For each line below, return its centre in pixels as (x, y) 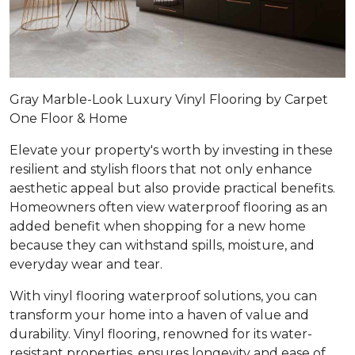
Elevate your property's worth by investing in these (171, 150)
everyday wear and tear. (86, 264)
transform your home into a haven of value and (159, 315)
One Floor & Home (69, 118)
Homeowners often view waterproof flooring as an (168, 207)
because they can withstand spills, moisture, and (162, 245)
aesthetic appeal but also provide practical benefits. (172, 188)
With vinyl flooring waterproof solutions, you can (163, 296)
